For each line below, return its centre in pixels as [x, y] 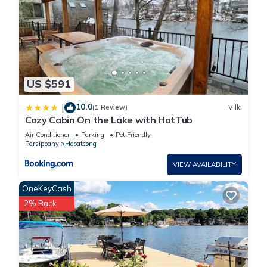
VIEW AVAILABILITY [204, 164]
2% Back [40, 203]
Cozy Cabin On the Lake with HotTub [109, 119]
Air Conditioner [47, 134]
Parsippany [42, 143]
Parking [93, 134]
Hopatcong [81, 143]
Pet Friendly [133, 134]
